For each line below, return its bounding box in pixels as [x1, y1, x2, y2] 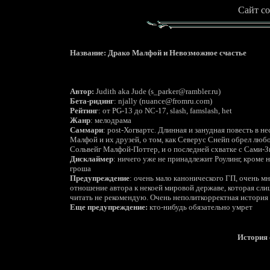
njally [118, 96, 137, 105]
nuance [142, 96, 165, 105]
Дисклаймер [70, 154, 113, 163]
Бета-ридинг [70, 96, 114, 105]
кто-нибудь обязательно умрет [148, 202, 253, 212]
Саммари [70, 125, 103, 134]
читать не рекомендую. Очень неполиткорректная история [70, 193, 268, 202]
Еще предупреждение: [70, 202, 148, 212]
